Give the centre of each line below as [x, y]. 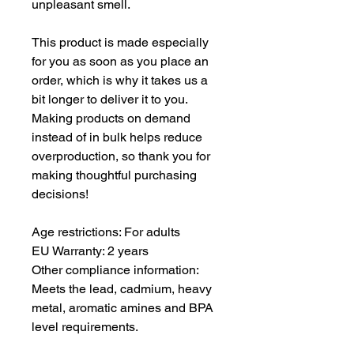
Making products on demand [111, 119]
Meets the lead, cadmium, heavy [122, 289]
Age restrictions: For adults [106, 232]
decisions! [60, 194]
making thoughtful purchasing [114, 175]
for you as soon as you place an [120, 62]
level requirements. [85, 327]
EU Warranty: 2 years [90, 251]
